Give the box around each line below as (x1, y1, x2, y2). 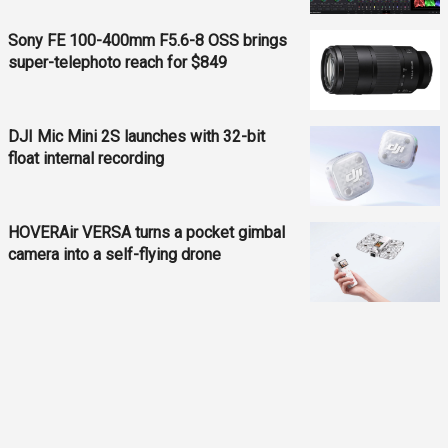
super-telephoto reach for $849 (8, 52, 227, 72)
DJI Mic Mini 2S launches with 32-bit (8, 126, 265, 146)
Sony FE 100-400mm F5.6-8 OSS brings (8, 30, 287, 50)
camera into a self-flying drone (8, 244, 221, 264)
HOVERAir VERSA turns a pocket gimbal (8, 222, 285, 242)
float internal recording (8, 148, 164, 168)
